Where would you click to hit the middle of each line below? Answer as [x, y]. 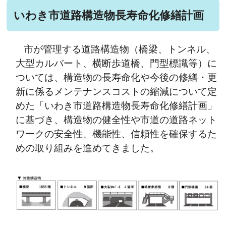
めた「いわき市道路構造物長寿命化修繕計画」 [117, 106]
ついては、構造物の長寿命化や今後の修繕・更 [117, 78]
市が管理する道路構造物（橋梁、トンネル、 [120, 49]
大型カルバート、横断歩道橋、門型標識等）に [117, 64]
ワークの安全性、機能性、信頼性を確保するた [117, 134]
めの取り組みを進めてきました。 [88, 148]
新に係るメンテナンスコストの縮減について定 [117, 92]
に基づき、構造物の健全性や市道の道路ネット [117, 120]
